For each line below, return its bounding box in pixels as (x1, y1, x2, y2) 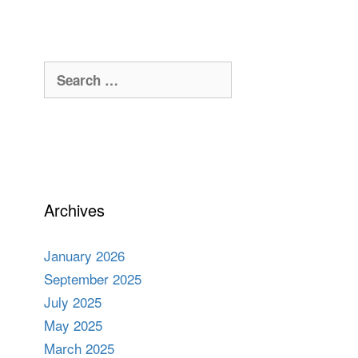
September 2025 (44, 268, 141, 288)
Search (43, 61, 87, 80)
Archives (44, 198, 105, 221)
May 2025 (44, 315, 102, 335)
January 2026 (44, 245, 125, 265)
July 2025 (44, 292, 101, 312)
